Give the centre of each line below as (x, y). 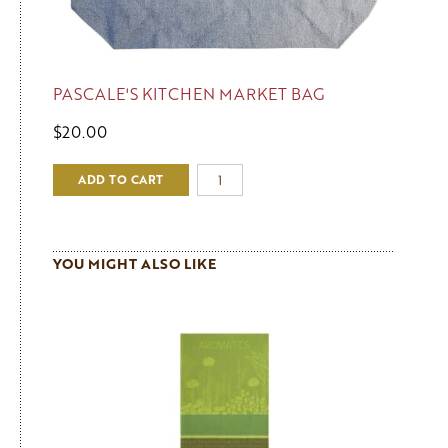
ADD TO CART (121, 180)
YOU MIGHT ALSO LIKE (134, 264)
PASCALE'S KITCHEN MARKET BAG (188, 94)
